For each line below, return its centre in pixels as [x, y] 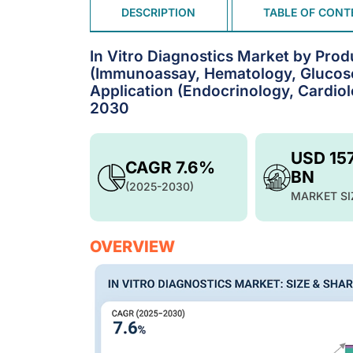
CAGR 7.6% [170, 167]
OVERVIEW [132, 247]
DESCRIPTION [159, 13]
